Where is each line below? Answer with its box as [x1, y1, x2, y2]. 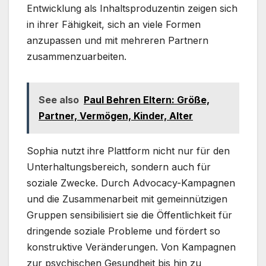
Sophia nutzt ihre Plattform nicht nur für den [27, 145, 230, 157]
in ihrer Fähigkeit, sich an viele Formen [27, 18, 201, 31]
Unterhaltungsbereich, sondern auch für [27, 161, 211, 173]
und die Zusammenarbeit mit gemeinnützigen [27, 193, 227, 205]
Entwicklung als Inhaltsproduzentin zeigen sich [27, 2, 237, 15]
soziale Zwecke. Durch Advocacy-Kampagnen [27, 177, 235, 189]
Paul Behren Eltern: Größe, [84, 94, 210, 106]
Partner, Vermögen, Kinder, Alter [39, 110, 193, 122]
